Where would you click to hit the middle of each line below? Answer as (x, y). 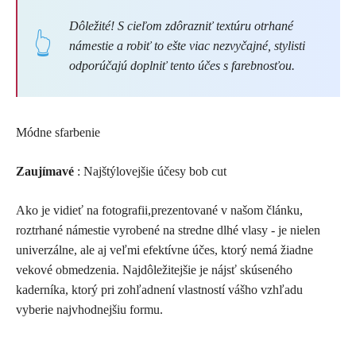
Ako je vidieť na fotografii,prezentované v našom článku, (159, 210)
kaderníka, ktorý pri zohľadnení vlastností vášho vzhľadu (159, 289)
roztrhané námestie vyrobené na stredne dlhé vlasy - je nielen (168, 230)
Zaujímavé (45, 171)
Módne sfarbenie (58, 132)
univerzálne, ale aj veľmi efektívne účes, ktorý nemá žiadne (164, 250)
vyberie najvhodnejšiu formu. (89, 309)
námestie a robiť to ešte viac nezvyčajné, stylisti (187, 45)
